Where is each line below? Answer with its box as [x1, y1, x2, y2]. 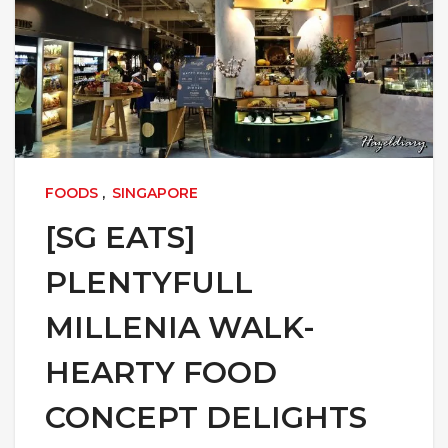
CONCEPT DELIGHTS [45, 398, 367, 436]
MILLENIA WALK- [45, 308, 315, 346]
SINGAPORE [112, 183, 198, 202]
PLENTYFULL [45, 263, 253, 301]
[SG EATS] [45, 218, 196, 256]
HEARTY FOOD [45, 353, 277, 391]
